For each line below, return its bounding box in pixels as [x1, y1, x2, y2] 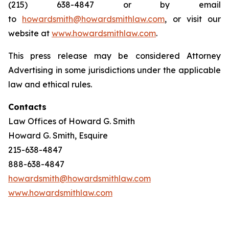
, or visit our [165, 14, 221, 24]
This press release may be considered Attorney [8, 51, 221, 61]
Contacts [8, 102, 47, 112]
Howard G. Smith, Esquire [8, 130, 108, 141]
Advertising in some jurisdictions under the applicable [8, 65, 221, 75]
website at [8, 28, 52, 38]
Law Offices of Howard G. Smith [8, 116, 135, 126]
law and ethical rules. [8, 79, 92, 89]
